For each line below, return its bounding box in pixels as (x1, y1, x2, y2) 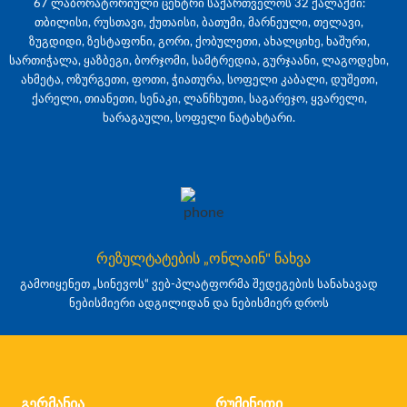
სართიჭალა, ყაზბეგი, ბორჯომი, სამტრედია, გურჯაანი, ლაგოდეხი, (9, 55, 389, 68)
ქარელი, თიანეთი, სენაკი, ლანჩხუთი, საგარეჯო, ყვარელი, (31, 93, 367, 106)
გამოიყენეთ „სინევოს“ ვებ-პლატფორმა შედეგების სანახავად (20, 277, 378, 291)
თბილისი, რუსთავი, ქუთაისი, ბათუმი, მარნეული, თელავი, (35, 16, 363, 30)
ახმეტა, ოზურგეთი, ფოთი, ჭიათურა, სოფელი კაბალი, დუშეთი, (20, 74, 378, 87)
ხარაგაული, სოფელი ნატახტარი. (103, 112, 295, 125)
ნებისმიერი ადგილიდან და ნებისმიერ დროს (69, 296, 329, 310)
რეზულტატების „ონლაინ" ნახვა (96, 251, 311, 266)
